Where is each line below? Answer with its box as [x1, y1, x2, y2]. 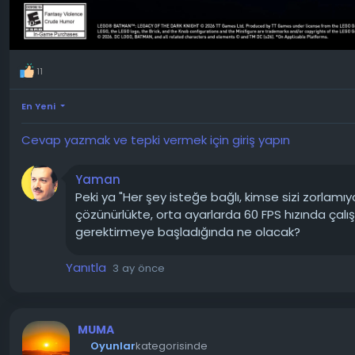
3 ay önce [113, 260, 165, 276]
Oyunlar [90, 338, 136, 353]
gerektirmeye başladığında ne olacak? [75, 223, 300, 240]
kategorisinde [136, 338, 208, 353]
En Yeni [21, 100, 55, 113]
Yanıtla [66, 258, 106, 276]
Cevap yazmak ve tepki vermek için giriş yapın [21, 131, 290, 148]
